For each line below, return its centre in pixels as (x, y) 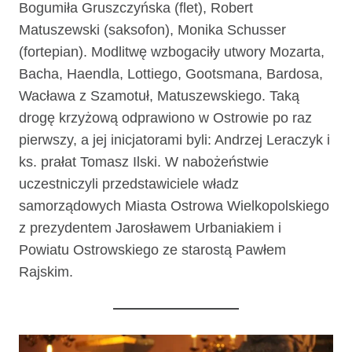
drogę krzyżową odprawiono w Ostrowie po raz (165, 118)
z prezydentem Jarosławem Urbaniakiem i (150, 228)
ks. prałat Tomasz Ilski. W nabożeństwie (144, 162)
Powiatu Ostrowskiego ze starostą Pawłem (152, 250)
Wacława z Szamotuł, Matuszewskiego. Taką (159, 96)
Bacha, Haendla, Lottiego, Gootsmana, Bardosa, (171, 74)
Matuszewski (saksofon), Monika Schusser (152, 30)
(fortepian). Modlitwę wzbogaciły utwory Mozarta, (172, 52)
